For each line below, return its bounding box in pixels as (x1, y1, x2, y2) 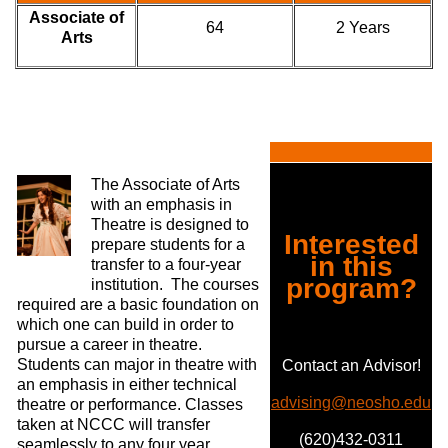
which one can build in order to (17, 316, 234, 333)
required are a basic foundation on (17, 296, 259, 313)
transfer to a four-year (90, 256, 241, 273)
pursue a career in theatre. (17, 336, 202, 353)
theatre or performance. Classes (17, 396, 243, 413)
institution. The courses (90, 276, 259, 293)
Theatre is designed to (90, 216, 249, 233)
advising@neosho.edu (271, 394, 431, 411)
